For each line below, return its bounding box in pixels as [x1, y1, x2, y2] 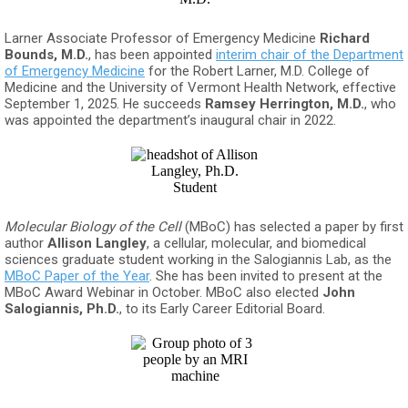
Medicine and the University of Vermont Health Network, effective [5, 79, 396, 96]
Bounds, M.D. [5, 46, 88, 63]
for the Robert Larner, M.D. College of [145, 63, 370, 79]
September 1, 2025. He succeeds [5, 96, 205, 112]
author [5, 235, 47, 251]
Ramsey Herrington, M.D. [205, 96, 364, 112]
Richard [320, 30, 370, 46]
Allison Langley [47, 235, 147, 251]
